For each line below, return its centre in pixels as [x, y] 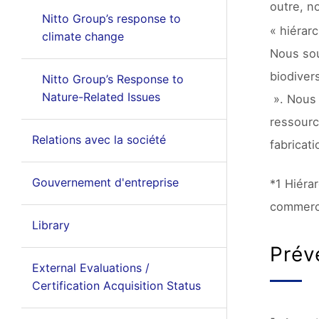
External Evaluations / [90, 268]
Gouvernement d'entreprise [105, 182]
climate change [83, 36]
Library [51, 225]
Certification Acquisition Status [116, 286]
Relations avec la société [99, 140]
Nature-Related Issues [101, 97]
